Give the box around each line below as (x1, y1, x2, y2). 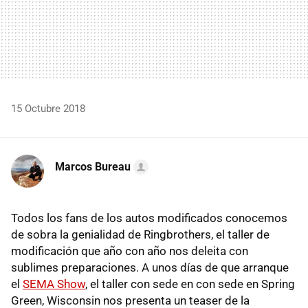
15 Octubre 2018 (11, 102, 85, 115)
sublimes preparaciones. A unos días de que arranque (11, 260, 289, 274)
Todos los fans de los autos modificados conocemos (11, 210, 287, 225)
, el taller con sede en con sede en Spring (85, 276, 295, 291)
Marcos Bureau (55, 159, 131, 173)
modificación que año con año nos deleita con (11, 243, 248, 258)
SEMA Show (23, 276, 85, 291)
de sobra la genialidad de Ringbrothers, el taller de (11, 227, 269, 241)
